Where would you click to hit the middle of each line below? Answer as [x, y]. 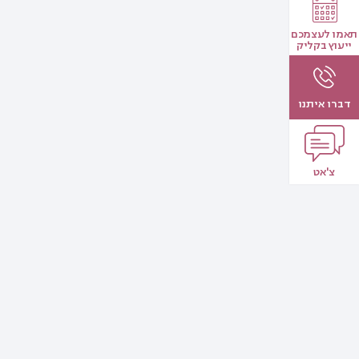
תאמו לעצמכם [324, 34]
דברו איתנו [324, 103]
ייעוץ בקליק [324, 45]
